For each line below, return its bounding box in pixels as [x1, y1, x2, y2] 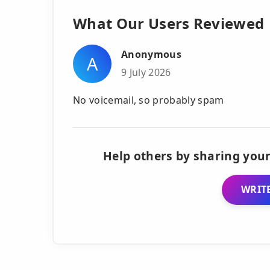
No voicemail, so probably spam [73, 93, 224, 107]
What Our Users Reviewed [73, 13, 265, 33]
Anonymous [121, 48, 181, 61]
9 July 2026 [121, 65, 171, 79]
